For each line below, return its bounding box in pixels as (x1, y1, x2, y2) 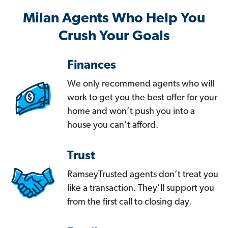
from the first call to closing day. (67, 197, 191, 208)
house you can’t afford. (67, 121, 158, 131)
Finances (67, 60, 116, 72)
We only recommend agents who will (67, 79, 214, 90)
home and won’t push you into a (67, 107, 195, 117)
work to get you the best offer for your (67, 93, 217, 103)
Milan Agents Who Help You (23, 12, 205, 26)
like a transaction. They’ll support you (67, 184, 214, 194)
